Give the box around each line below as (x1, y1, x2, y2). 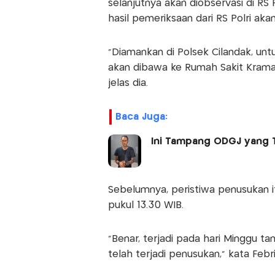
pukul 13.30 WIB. (107, 200, 184, 210)
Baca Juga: (115, 112, 168, 122)
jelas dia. (107, 78, 148, 88)
